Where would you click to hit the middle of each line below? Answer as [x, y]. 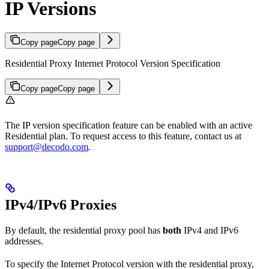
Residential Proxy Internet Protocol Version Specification [113, 64]
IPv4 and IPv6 [210, 230]
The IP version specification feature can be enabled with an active [128, 125]
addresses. [24, 241]
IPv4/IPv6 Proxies [61, 204]
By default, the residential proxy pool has [84, 230]
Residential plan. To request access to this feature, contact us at [123, 136]
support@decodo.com [47, 147]
